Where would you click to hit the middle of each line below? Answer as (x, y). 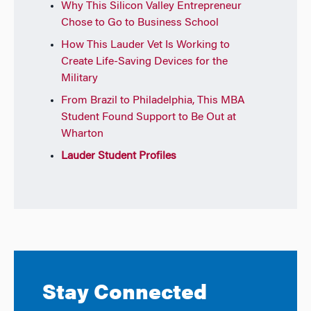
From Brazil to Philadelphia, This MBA (153, 100)
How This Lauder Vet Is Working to (145, 45)
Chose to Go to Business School (140, 23)
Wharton (82, 134)
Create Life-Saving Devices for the (144, 61)
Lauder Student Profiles (118, 156)
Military (79, 78)
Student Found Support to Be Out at (148, 117)
